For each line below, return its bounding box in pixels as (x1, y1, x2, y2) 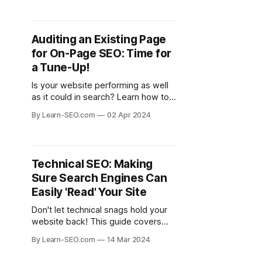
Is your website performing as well (31, 80, 168, 91)
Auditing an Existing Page (31, 33, 167, 46)
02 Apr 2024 (106, 111, 151, 119)
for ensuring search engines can (31, 240, 158, 250)
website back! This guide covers (31, 216, 161, 227)
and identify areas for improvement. (31, 115, 174, 126)
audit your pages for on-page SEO (31, 104, 167, 114)
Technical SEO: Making (31, 157, 153, 171)
